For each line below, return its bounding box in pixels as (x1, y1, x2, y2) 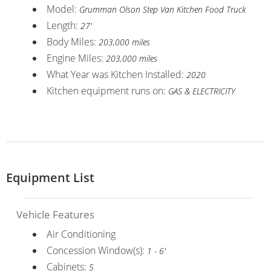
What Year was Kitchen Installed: (46, 67, 186, 81)
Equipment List (6, 169, 94, 186)
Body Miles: (46, 34, 99, 48)
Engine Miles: (46, 51, 106, 65)
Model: (46, 2, 79, 16)
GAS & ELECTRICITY (168, 85, 235, 97)
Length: (46, 18, 80, 32)
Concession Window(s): (46, 243, 147, 257)
